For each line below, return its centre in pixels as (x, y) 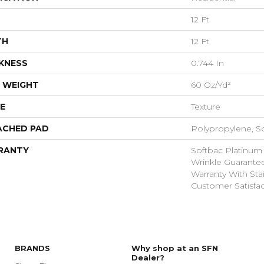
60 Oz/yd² (211, 85)
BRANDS (33, 248)
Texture (206, 107)
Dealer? (148, 258)
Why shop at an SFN (175, 248)
